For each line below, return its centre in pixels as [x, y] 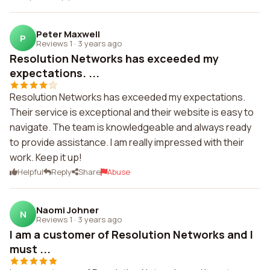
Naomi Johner [67, 210]
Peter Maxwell [68, 34]
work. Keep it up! [46, 157]
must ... [30, 249]
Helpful [30, 172]
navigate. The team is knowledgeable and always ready [130, 127]
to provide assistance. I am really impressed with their [127, 142]
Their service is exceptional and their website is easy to [132, 112]
